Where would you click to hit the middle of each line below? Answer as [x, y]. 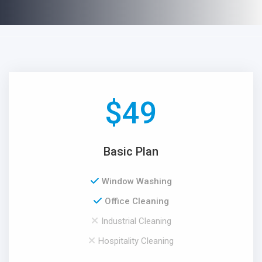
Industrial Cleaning [136, 221]
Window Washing [137, 181]
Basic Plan [131, 151]
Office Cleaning [137, 201]
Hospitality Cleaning [136, 241]
